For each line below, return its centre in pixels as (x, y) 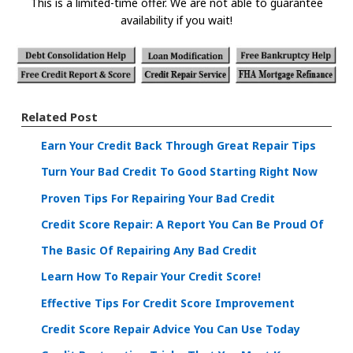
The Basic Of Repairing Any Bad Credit (149, 251)
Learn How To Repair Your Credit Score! (151, 277)
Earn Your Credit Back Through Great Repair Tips (178, 146)
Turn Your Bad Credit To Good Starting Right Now (179, 172)
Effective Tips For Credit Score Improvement (168, 303)
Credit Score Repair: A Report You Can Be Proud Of (182, 225)
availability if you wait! (176, 20)
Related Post (59, 117)
